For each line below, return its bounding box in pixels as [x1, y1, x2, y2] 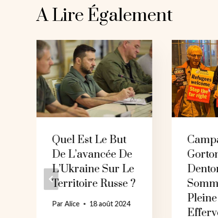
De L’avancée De [52, 147, 132, 161]
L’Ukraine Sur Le [52, 162, 134, 176]
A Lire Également [36, 4, 173, 27]
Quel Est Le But [52, 133, 127, 146]
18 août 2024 [90, 200, 131, 208]
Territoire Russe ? [52, 177, 136, 190]
